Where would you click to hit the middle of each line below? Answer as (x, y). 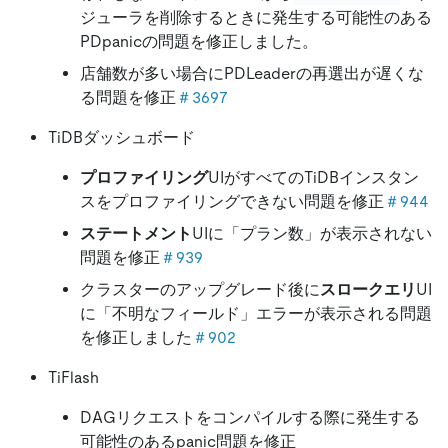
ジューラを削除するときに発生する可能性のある (256, 18)
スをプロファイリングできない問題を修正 (232, 202)
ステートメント (136, 234)
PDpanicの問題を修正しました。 (199, 42)
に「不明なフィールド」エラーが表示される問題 (256, 314)
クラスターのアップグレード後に (200, 290)
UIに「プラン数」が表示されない (312, 234)
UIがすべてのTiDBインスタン (313, 178)
